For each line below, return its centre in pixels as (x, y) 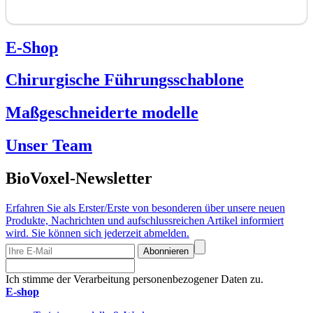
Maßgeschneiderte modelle (102, 113)
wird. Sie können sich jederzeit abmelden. (97, 233)
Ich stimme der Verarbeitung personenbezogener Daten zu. (134, 279)
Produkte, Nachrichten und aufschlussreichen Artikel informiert (145, 221)
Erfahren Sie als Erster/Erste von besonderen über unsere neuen (145, 208)
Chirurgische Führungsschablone (125, 80)
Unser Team (49, 146)
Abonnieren (166, 252)
